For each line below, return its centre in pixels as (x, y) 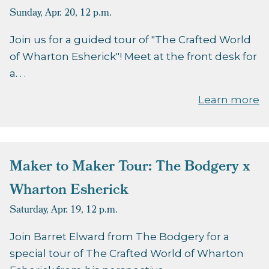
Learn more (229, 100)
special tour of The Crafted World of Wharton (127, 254)
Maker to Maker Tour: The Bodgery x (130, 168)
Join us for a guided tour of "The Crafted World (130, 40)
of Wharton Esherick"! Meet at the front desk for (133, 57)
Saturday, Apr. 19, (47, 211)
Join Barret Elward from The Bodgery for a (119, 237)
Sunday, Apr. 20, (44, 14)
